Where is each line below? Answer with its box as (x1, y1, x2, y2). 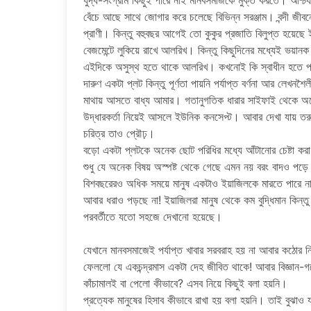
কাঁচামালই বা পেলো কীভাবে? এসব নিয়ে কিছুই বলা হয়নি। (83, 276, 287, 290)
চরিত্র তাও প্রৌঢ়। (83, 126, 158, 140)
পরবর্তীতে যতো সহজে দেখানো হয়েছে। (83, 210, 222, 224)
